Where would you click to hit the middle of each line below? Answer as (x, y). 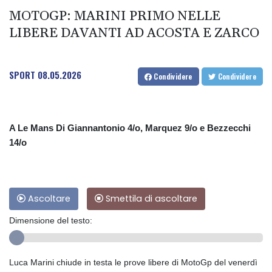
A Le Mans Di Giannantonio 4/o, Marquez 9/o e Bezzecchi (130, 127)
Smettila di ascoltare (150, 198)
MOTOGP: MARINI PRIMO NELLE (115, 16)
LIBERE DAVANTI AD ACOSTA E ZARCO (134, 33)
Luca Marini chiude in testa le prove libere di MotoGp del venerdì (133, 262)
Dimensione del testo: (51, 220)
